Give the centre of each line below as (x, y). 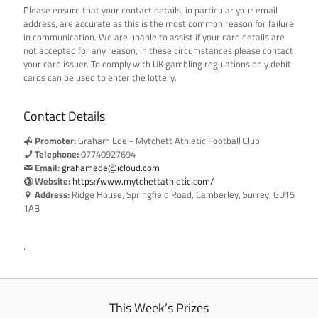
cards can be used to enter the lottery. (100, 77)
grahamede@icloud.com (111, 168)
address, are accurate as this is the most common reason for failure (159, 23)
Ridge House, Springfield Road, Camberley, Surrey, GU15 (182, 194)
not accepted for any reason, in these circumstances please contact (158, 50)
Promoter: (55, 141)
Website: (53, 181)
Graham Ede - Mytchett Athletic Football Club (168, 141)
